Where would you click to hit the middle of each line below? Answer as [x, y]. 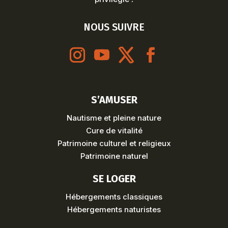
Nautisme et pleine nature [114, 118]
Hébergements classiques [114, 196]
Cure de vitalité [114, 130]
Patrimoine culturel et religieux [114, 143]
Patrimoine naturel [114, 156]
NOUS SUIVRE [114, 27]
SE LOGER [114, 178]
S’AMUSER [114, 99]
